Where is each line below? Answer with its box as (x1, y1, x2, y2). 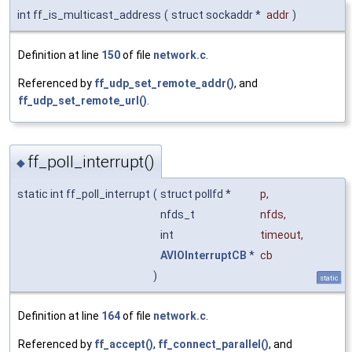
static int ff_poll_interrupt (17, 187, 150, 200)
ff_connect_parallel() (158, 337, 269, 350)
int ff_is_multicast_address (17, 9, 161, 22)
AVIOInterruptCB (160, 248, 247, 262)
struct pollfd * (160, 187, 233, 200)
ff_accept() (94, 337, 153, 350)
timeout (260, 228, 301, 241)
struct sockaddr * (171, 9, 263, 22)
